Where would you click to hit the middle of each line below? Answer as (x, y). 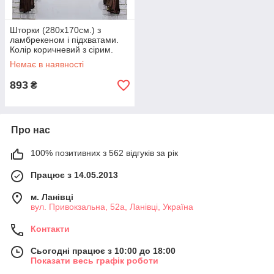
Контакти (50, 229)
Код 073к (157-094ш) (51, 59)
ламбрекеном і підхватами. (64, 40)
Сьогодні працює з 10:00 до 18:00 (103, 251)
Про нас (31, 130)
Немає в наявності (47, 64)
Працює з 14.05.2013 (74, 175)
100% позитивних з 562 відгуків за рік (104, 153)
